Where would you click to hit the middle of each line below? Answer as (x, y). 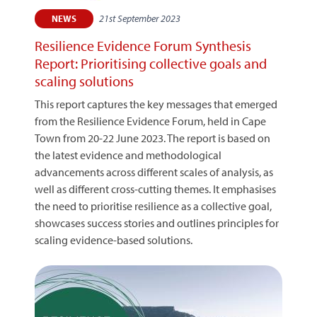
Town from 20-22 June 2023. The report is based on (152, 138)
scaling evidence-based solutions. (114, 240)
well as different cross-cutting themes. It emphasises (155, 189)
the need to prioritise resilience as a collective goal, (153, 206)
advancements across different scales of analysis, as (154, 172)
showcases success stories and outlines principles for (157, 223)
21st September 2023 (140, 18)
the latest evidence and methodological (128, 155)
